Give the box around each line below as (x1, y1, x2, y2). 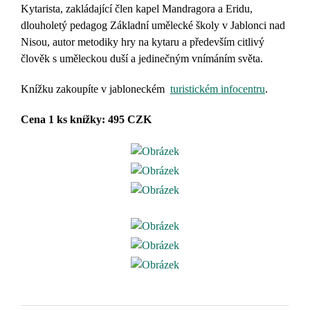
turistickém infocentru (170, 83, 265, 95)
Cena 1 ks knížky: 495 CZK (21, 113, 152, 125)
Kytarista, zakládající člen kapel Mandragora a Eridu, (21, 3, 253, 15)
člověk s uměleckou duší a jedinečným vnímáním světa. (21, 53, 263, 64)
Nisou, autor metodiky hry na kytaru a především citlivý (21, 36, 264, 48)
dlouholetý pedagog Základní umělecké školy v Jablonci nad (21, 19, 285, 31)
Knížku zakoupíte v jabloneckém (21, 83, 170, 95)
